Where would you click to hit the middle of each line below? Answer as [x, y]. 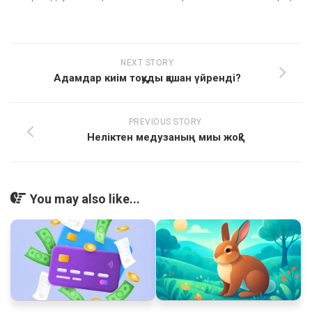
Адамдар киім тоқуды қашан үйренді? [147, 78]
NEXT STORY [147, 62]
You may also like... [85, 198]
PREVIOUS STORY [165, 122]
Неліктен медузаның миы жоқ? [165, 137]
